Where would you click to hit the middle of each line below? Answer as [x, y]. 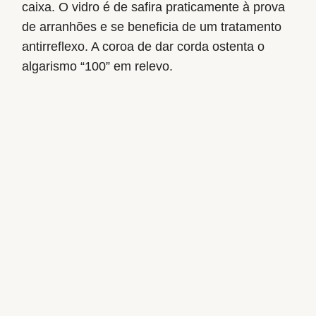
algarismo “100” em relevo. [98, 66]
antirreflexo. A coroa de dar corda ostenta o [144, 46]
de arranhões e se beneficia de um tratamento [152, 26]
